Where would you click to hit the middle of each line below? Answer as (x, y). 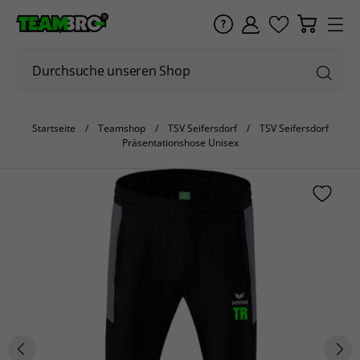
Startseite (53, 128)
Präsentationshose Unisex (180, 143)
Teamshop (121, 128)
